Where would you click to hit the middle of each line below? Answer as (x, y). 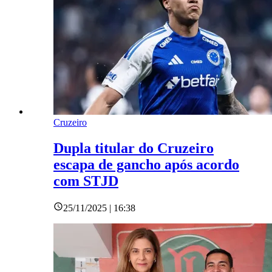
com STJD (86, 181)
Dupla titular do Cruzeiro (134, 148)
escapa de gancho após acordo (146, 165)
